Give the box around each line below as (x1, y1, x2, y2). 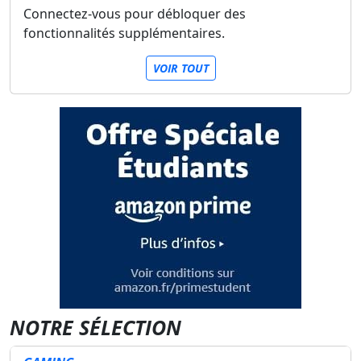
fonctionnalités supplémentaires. (23, 24, 225, 42)
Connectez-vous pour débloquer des (23, 5, 246, 23)
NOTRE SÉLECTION (10, 313, 181, 341)
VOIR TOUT (152, 60, 209, 76)
